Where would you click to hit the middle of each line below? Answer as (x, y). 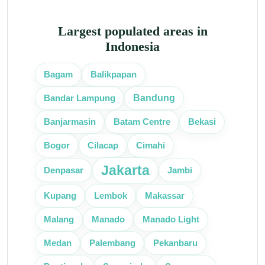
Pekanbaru (175, 243)
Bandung (154, 98)
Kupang (60, 195)
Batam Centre (142, 122)
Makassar (165, 195)
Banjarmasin (70, 122)
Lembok (111, 195)
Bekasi (202, 121)
